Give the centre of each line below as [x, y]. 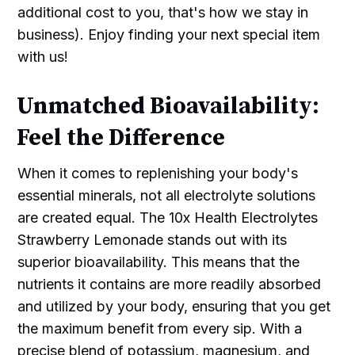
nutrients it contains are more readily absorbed [170, 284]
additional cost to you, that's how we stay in [163, 12]
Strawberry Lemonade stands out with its [153, 239]
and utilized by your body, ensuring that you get [174, 306]
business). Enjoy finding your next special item [169, 34]
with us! [43, 56]
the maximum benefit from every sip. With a [160, 328]
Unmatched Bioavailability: [168, 106]
